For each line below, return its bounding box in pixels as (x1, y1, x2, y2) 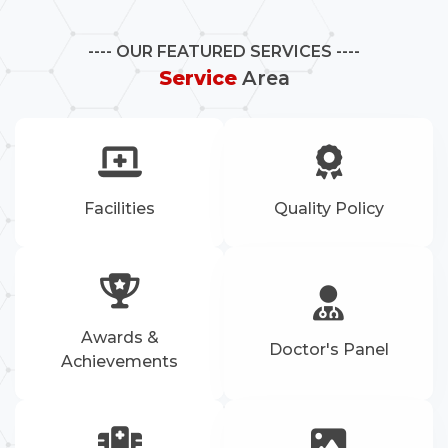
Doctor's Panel (268, 340, 389, 360)
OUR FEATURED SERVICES (116, 41, 332, 61)
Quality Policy (273, 199, 384, 219)
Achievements (61, 352, 178, 372)
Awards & (80, 328, 159, 348)
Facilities (84, 199, 155, 219)
